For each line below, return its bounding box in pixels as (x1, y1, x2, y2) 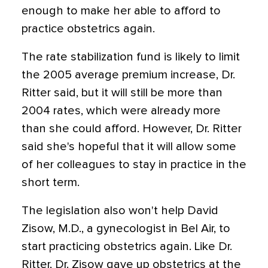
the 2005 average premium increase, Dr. (22, 69, 235, 81)
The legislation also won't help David (22, 205, 218, 217)
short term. (22, 176, 80, 188)
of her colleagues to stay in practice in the (22, 159, 246, 170)
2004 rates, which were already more (22, 105, 221, 117)
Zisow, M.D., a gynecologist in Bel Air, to (22, 223, 230, 234)
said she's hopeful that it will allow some (22, 141, 236, 153)
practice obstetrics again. (22, 23, 155, 35)
